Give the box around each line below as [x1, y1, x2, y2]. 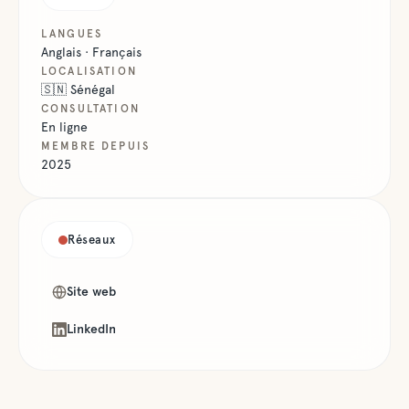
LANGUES [41, 27, 103, 40]
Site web [67, 284, 116, 299]
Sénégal [70, 82, 115, 97]
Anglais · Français [41, 45, 142, 59]
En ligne [41, 120, 88, 134]
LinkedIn [67, 321, 116, 336]
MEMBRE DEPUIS [41, 140, 151, 152]
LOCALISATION [41, 65, 137, 78]
